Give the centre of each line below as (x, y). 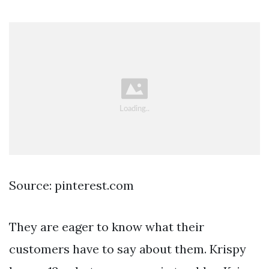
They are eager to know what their (107, 227)
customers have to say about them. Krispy (128, 249)
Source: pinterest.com (71, 186)
